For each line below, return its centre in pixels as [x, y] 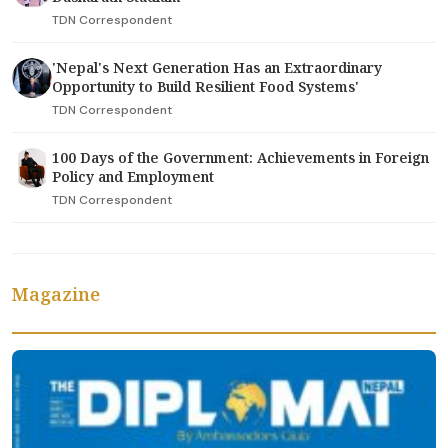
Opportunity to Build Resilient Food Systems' [205, 87]
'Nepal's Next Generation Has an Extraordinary [217, 68]
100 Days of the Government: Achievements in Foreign [240, 158]
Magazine [56, 294]
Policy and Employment [133, 177]
